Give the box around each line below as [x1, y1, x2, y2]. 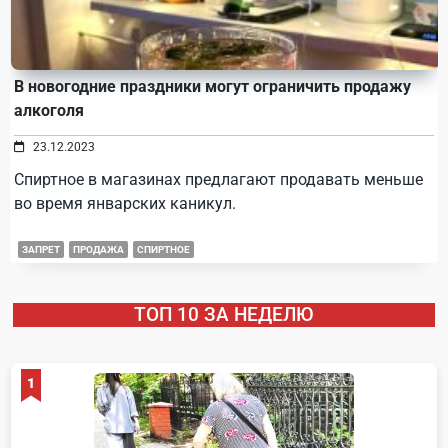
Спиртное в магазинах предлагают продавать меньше [14, 170, 423, 189]
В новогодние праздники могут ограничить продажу [14, 77, 411, 96]
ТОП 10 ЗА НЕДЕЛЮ [134, 303, 314, 326]
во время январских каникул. [14, 194, 236, 213]
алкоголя [14, 101, 84, 120]
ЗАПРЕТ [22, 244, 60, 255]
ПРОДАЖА [73, 244, 124, 255]
